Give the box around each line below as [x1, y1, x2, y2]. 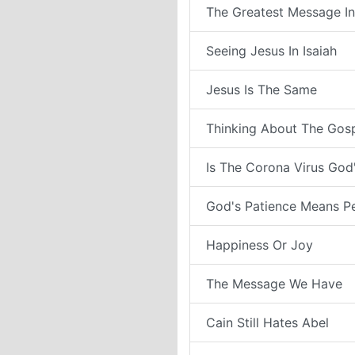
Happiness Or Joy [206, 237, 313, 253]
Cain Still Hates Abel [206, 315, 329, 330]
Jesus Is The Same [206, 82, 317, 97]
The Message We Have [206, 276, 342, 292]
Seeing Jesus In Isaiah [206, 43, 337, 59]
